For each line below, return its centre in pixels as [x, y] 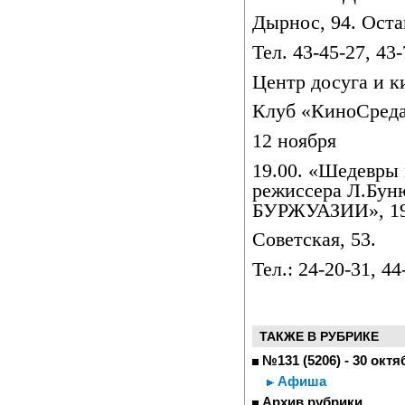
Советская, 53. [314, 240]
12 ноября [294, 141]
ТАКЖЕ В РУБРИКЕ [319, 336]
